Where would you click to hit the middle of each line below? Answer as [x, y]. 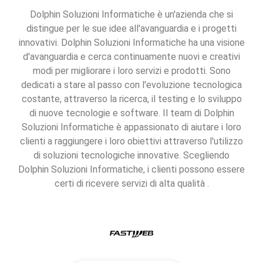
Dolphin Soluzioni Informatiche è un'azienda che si [131, 15]
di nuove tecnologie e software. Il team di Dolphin [131, 113]
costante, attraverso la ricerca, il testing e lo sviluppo [131, 99]
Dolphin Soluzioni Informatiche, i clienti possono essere [131, 170]
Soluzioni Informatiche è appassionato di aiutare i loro [131, 127]
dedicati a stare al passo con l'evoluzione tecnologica [131, 85]
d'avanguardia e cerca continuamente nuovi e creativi [131, 57]
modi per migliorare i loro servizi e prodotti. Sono [131, 71]
